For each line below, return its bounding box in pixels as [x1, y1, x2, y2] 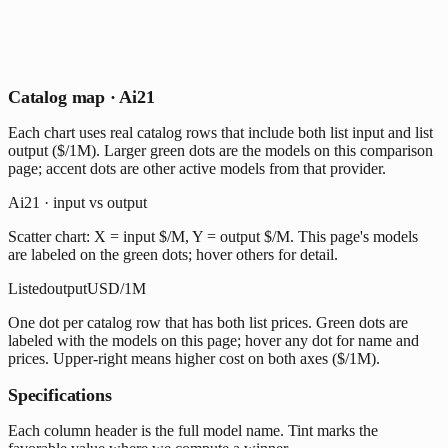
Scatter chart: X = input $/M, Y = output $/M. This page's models [8, 227, 418, 245]
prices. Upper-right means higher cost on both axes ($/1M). [8, 349, 380, 367]
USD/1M [87, 279, 146, 297]
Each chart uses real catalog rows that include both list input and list [8, 123, 433, 141]
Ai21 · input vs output [8, 193, 147, 211]
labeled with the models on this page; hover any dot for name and [8, 331, 419, 349]
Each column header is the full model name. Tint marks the [8, 421, 378, 439]
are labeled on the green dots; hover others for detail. [8, 245, 338, 263]
